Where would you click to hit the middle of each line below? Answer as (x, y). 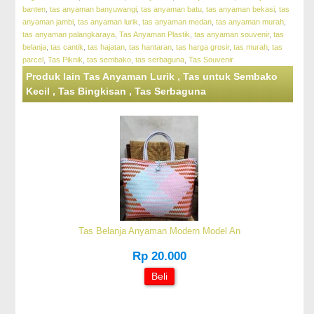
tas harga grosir (203, 47)
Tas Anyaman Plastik (155, 35)
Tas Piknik (66, 60)
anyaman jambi (48, 22)
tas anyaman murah (250, 22)
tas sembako (109, 60)
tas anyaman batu (172, 9)
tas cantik (67, 47)
